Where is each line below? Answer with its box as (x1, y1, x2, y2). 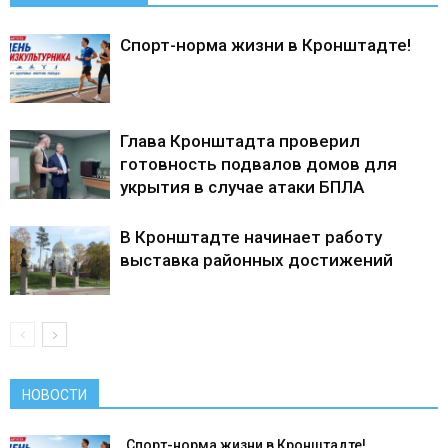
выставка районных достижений (120, 250, 393, 271)
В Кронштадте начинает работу (120, 227, 382, 248)
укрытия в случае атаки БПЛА (120, 177, 364, 198)
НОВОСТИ (22, 387, 87, 404)
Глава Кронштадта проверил (120, 131, 360, 152)
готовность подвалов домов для (120, 154, 397, 175)
